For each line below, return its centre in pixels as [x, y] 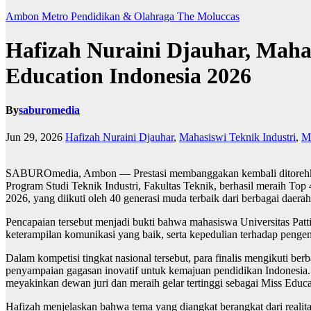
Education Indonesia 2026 [128, 76]
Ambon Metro [38, 16]
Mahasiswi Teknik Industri [237, 137]
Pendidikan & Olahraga [124, 16]
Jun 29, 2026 [34, 137]
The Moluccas [208, 16]
